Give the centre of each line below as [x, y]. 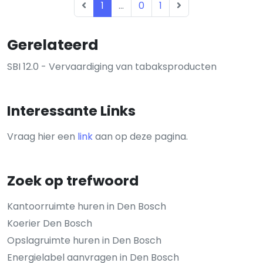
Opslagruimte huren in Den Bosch [84, 240]
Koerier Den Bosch [50, 223]
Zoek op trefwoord [73, 181]
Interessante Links [71, 111]
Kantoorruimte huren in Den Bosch [87, 206]
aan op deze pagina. [140, 136]
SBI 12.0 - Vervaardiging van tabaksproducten [112, 67]
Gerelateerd [53, 45]
